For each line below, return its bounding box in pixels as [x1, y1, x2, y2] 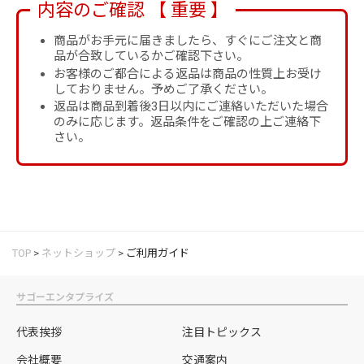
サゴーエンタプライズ [16, 292, 114, 304]
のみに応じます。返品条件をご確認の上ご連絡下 [53, 114, 321, 129]
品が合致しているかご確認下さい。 [53, 49, 249, 64]
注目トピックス [182, 326, 262, 340]
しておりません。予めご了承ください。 [53, 81, 273, 97]
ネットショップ [41, 247, 115, 260]
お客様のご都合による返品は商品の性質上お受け [53, 66, 322, 81]
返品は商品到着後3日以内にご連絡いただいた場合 [53, 98, 328, 114]
